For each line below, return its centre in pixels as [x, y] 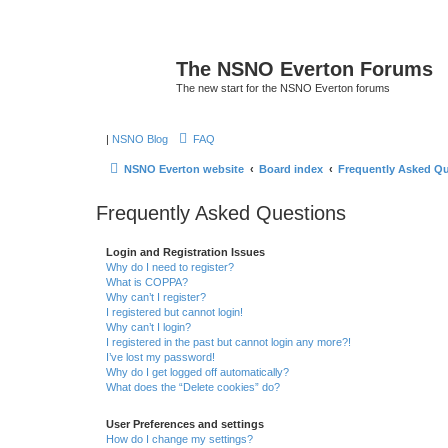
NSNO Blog [140, 138]
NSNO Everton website [184, 168]
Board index [291, 168]
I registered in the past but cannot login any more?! [228, 341]
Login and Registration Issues [185, 251]
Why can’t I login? [148, 326]
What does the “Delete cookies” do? [193, 386]
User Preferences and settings [185, 423]
